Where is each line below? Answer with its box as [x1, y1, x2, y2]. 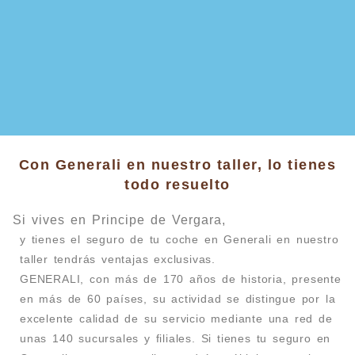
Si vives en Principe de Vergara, [13, 213, 226, 227]
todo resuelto [124, 177, 231, 193]
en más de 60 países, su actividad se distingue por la [20, 292, 336, 305]
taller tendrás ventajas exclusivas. [20, 253, 216, 265]
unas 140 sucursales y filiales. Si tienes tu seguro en [20, 332, 331, 345]
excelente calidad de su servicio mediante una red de [20, 312, 333, 325]
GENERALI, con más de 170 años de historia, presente [20, 273, 342, 285]
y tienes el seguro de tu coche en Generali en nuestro [20, 233, 339, 246]
